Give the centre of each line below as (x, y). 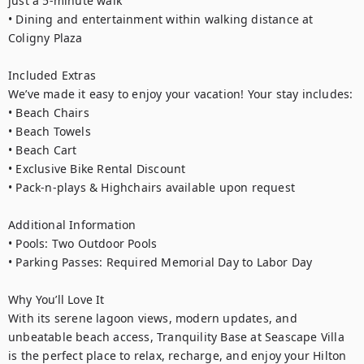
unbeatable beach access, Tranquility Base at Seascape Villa (176, 337)
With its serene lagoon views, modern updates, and (153, 318)
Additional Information (72, 225)
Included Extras (52, 75)
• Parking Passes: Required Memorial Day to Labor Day (160, 262)
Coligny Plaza (45, 38)
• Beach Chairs (49, 113)
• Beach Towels (50, 131)
